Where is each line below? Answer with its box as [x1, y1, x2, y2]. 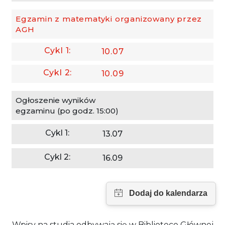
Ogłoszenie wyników [16, 95, 95, 105]
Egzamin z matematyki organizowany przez [16, 14, 202, 24]
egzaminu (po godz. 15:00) [16, 105, 119, 116]
